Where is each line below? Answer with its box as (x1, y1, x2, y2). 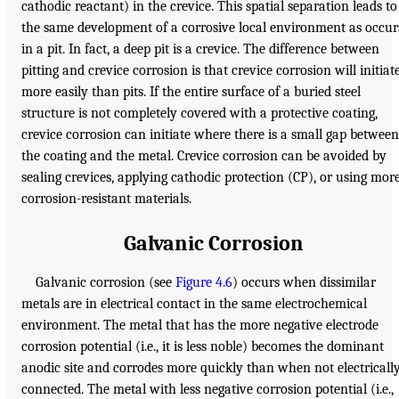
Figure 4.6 (175, 274, 232, 291)
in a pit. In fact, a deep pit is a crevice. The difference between (21, 41, 379, 58)
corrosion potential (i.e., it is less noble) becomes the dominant (21, 338, 384, 355)
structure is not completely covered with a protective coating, (21, 105, 378, 122)
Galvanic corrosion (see (36, 274, 175, 291)
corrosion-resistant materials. (21, 191, 191, 208)
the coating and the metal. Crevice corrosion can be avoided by (21, 148, 387, 165)
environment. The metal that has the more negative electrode (21, 317, 379, 334)
